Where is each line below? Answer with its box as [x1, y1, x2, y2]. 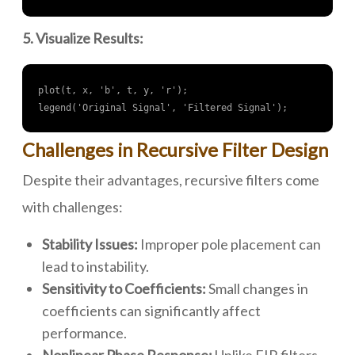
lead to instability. [42, 258, 149, 275]
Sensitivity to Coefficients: [42, 280, 206, 297]
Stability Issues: [42, 235, 138, 253]
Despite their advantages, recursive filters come [22, 171, 319, 189]
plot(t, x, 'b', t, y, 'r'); [38, 85, 188, 96]
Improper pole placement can [138, 235, 321, 253]
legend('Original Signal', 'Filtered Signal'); [38, 102, 288, 113]
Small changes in [206, 280, 308, 297]
